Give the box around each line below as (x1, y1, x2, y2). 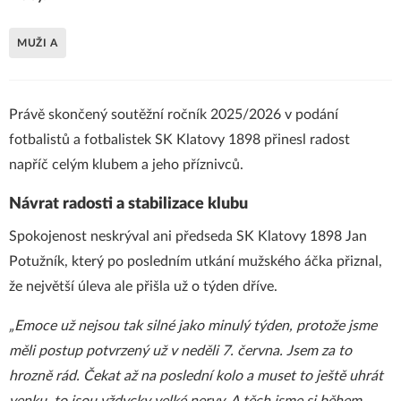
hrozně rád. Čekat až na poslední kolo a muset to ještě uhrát (9, 369, 383, 383)
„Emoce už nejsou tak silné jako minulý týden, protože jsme (9, 319, 377, 333)
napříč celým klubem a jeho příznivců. (9, 158, 243, 172)
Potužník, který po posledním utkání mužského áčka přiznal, (9, 254, 382, 269)
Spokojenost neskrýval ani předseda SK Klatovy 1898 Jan (9, 229, 367, 243)
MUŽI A (17, 38, 58, 48)
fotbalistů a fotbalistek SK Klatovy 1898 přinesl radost (9, 132, 350, 147)
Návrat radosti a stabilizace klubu (9, 196, 248, 212)
